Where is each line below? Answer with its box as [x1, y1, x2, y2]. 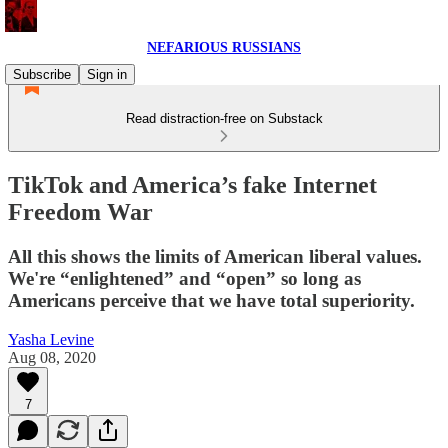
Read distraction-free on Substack [125, 111, 323, 126]
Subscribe [13, 67, 71, 82]
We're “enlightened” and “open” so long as [8, 267, 361, 289]
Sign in [87, 67, 127, 82]
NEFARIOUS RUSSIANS [147, 40, 301, 55]
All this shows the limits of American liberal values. [8, 245, 422, 267]
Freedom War [8, 198, 153, 225]
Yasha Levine [8, 330, 94, 348]
